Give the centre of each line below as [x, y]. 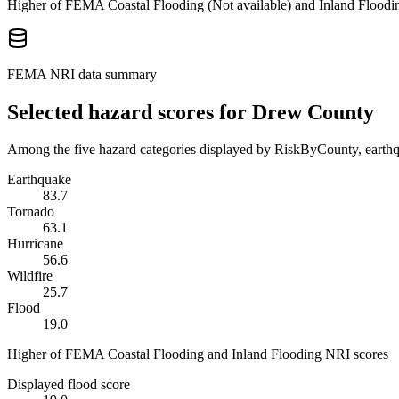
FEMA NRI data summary [82, 74]
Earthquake [39, 180]
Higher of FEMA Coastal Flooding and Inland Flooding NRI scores [198, 354]
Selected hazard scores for [130, 112]
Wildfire [30, 276]
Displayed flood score [69, 385]
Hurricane [35, 244]
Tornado [31, 212]
